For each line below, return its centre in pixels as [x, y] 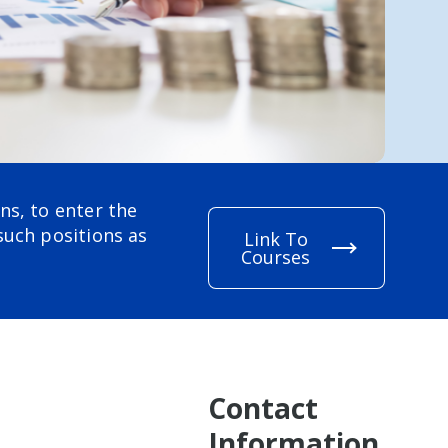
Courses [276, 257]
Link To [275, 239]
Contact [263, 407]
